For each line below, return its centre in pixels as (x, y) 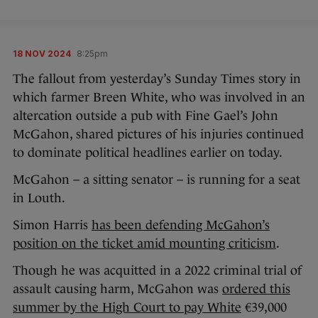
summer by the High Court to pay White (127, 307)
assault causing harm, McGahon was (117, 289)
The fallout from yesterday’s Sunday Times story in (157, 79)
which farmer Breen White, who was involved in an (159, 97)
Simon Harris (52, 225)
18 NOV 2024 (42, 54)
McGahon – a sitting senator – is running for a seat (157, 180)
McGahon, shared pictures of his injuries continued (158, 134)
